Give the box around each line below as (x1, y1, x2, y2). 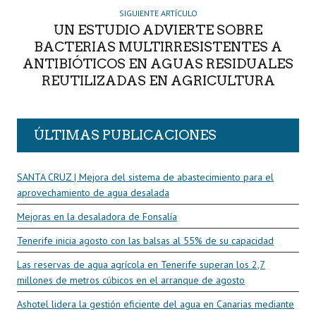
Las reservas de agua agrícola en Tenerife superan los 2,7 (17, 258, 265, 272)
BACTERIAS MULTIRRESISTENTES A (34, 39, 282, 56)
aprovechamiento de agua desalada (17, 186, 169, 200)
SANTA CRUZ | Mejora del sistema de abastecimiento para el (17, 171, 274, 184)
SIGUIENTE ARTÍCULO (119, 8, 197, 19)
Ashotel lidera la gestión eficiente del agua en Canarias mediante (17, 297, 294, 310)
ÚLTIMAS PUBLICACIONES (34, 127, 217, 144)
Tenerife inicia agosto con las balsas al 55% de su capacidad (17, 234, 274, 248)
